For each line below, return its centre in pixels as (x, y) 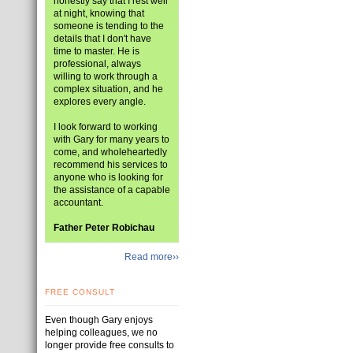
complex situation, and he (108, 89)
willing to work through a (106, 76)
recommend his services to (111, 165)
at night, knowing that (99, 13)
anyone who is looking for (108, 177)
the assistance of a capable (112, 190)
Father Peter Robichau (104, 228)
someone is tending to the (109, 26)
